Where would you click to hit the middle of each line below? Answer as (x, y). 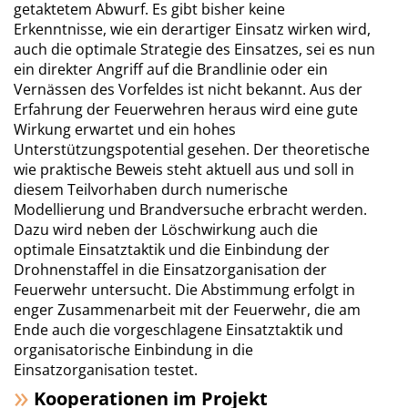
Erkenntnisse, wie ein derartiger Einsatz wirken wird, (192, 29)
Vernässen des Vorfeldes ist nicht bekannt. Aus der (188, 89)
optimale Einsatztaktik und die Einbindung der (172, 250)
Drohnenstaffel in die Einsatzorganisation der (170, 270)
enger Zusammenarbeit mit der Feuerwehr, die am (187, 310)
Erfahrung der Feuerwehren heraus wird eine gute (186, 109)
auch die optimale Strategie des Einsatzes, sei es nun (194, 49)
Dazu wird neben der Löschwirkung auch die (166, 229)
